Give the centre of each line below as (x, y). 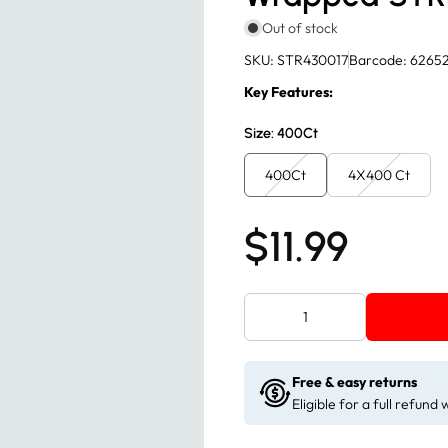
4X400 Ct (379, 175)
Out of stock (300, 28)
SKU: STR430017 (296, 60)
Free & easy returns (354, 382)
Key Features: (288, 92)
